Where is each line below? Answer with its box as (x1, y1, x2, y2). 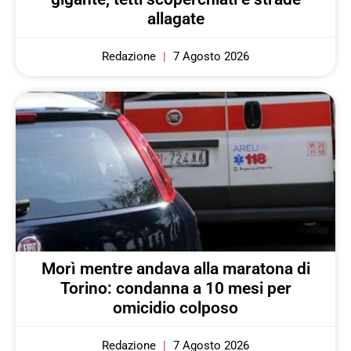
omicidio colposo (113, 298, 238, 317)
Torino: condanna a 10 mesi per (60, 278, 291, 298)
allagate (147, 9, 204, 28)
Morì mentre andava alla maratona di (41, 259, 310, 278)
